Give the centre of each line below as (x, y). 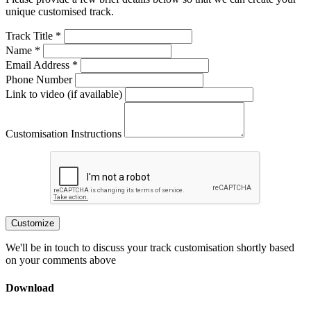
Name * (23, 51)
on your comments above (61, 260)
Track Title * (33, 36)
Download (30, 287)
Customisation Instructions (64, 134)
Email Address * (42, 65)
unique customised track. (60, 12)
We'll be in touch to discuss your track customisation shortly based (150, 248)
